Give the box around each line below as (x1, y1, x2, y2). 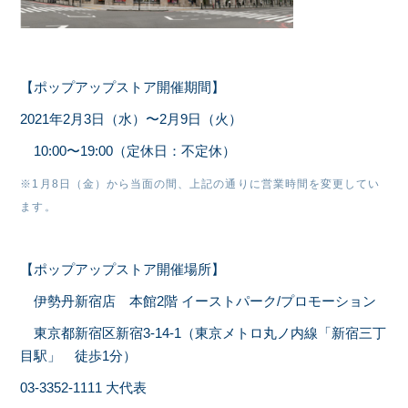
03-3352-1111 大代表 (20, 380, 148, 395)
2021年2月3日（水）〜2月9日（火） (20, 111, 243, 127)
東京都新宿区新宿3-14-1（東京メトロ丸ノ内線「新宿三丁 (20, 325, 387, 341)
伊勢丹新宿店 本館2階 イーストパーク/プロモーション (20, 293, 377, 309)
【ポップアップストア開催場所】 (20, 261, 226, 277)
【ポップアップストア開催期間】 (20, 79, 226, 95)
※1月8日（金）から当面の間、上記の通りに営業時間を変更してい (20, 178, 381, 189)
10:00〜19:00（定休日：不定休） (20, 143, 237, 158)
